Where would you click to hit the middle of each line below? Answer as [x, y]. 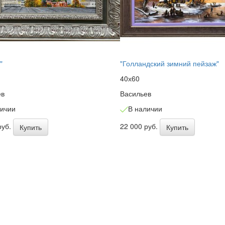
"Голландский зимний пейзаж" [169, 63]
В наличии [145, 108]
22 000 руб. [140, 126]
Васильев [135, 93]
